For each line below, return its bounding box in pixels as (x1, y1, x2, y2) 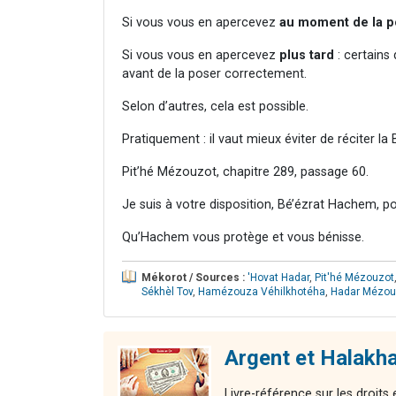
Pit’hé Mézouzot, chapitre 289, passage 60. (122, 164, 369, 179)
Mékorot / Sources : (141, 270, 245, 284)
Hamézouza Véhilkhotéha (198, 285, 325, 298)
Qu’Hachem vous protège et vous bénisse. (122, 229, 364, 245)
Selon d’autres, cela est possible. (122, 98, 308, 114)
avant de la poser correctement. (122, 65, 307, 81)
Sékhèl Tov (141, 285, 193, 298)
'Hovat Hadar (247, 270, 309, 284)
